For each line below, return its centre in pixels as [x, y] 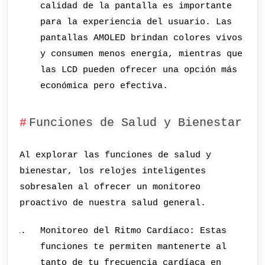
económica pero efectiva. [104, 86]
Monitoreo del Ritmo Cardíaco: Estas [134, 231]
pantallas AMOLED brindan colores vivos [142, 38]
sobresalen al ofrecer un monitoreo [110, 187]
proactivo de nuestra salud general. [113, 203]
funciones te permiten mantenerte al [134, 247]
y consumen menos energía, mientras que [142, 54]
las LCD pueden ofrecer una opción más [139, 70]
